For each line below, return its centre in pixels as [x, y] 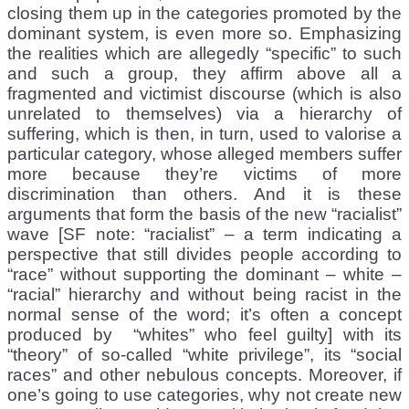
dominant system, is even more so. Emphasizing [204, 33]
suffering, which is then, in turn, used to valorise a [204, 133]
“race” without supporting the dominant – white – [204, 274]
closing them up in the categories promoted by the [204, 13]
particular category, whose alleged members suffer [204, 153]
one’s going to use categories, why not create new [204, 394]
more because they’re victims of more [204, 173]
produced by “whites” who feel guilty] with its [204, 334]
